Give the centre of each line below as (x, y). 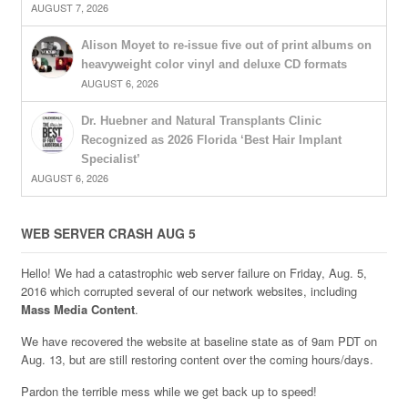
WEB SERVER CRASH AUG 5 (108, 234)
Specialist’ (110, 159)
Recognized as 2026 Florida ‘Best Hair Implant (211, 140)
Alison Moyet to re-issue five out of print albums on (226, 46)
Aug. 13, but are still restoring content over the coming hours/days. (197, 359)
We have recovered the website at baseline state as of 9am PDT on (199, 341)
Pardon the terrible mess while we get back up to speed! (168, 391)
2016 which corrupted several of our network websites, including (189, 291)
